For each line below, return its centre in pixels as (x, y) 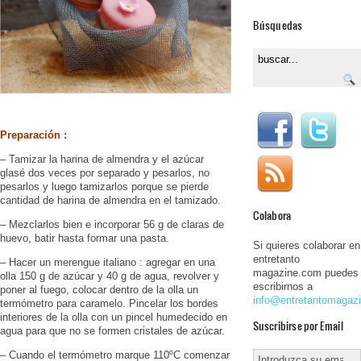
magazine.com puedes (305, 272)
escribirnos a (282, 286)
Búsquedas (278, 25)
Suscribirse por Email (298, 325)
